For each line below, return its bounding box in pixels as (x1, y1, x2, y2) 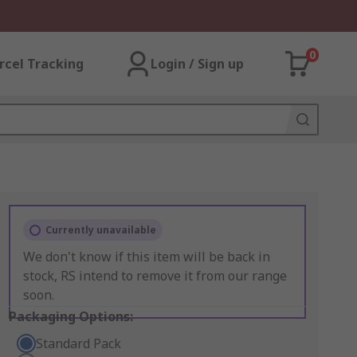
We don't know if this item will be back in (22, 248, 270, 265)
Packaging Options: (8, 308, 133, 325)
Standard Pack (35, 335, 121, 352)
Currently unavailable (45, 223, 156, 237)
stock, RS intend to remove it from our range (22, 267, 287, 284)
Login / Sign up (151, 55, 244, 73)
